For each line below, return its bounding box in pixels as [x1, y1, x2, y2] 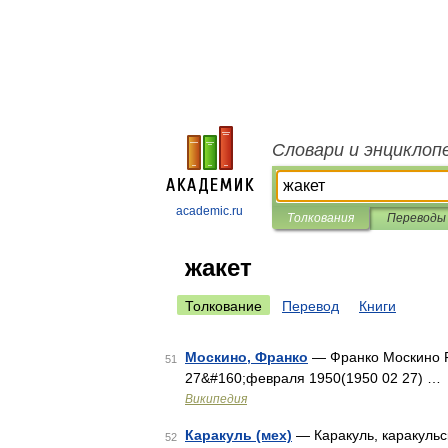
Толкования [287, 211, 354, 225]
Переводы [386, 211, 446, 225]
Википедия [185, 392, 247, 406]
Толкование [185, 298, 262, 314]
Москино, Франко [185, 349, 308, 365]
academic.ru [176, 204, 243, 218]
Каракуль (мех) [185, 427, 292, 443]
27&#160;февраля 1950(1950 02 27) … [185, 370, 441, 386]
